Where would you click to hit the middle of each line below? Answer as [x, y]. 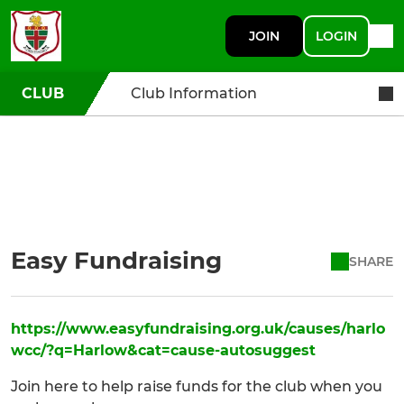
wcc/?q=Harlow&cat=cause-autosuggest [163, 350]
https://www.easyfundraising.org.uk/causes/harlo [198, 329]
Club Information [194, 93]
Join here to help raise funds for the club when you [197, 386]
